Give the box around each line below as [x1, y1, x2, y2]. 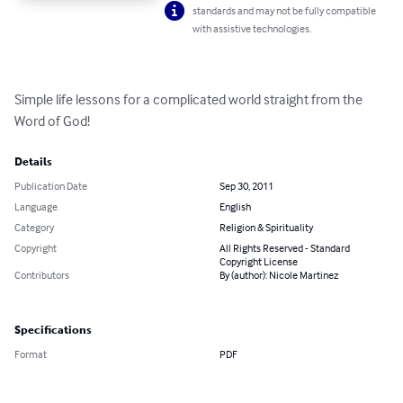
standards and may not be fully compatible [193, 4, 377, 18]
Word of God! [14, 112, 90, 130]
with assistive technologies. [193, 22, 312, 36]
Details [14, 156, 52, 169]
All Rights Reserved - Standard [219, 241, 350, 255]
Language [14, 200, 58, 214]
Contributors [14, 268, 69, 282]
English [219, 200, 251, 214]
